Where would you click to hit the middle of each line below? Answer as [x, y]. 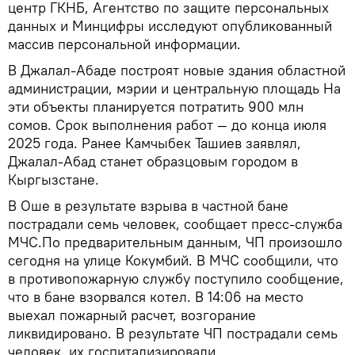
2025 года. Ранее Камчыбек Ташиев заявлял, [155, 143]
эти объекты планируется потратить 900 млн [156, 107]
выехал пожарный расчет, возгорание [132, 315]
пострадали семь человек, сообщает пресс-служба [175, 224]
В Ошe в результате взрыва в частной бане [148, 206]
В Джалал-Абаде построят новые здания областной [177, 70]
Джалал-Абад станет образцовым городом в [153, 161]
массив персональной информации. [124, 44]
